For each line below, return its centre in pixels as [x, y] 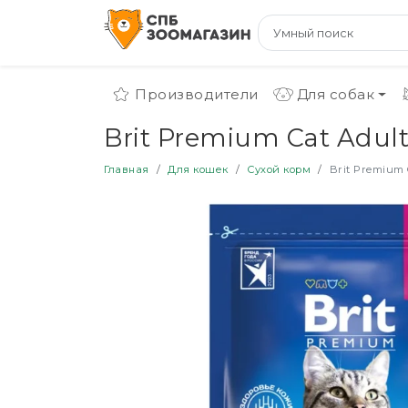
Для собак [335, 94]
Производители [197, 94]
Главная [127, 169]
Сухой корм [279, 169]
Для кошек [198, 169]
